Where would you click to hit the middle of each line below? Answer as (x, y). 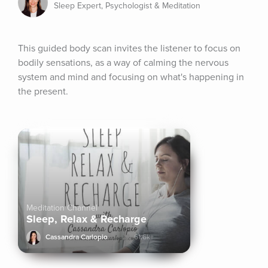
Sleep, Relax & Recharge (86, 219)
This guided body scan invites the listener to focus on (129, 48)
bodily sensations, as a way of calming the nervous (123, 63)
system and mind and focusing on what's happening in (131, 77)
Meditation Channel (62, 208)
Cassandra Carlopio (77, 237)
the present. (43, 92)
